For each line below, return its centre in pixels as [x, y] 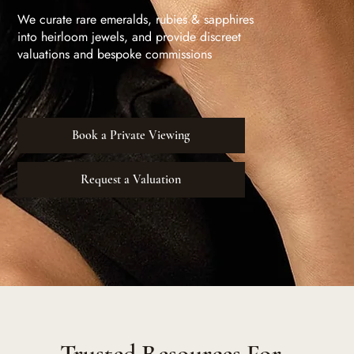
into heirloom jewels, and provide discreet [130, 37]
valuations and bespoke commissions [115, 55]
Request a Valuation [131, 180]
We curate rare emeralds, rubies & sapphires [136, 20]
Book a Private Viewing [131, 136]
